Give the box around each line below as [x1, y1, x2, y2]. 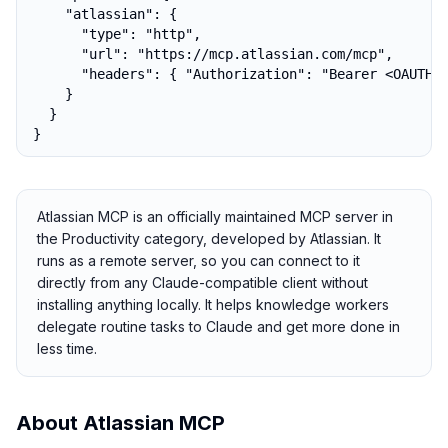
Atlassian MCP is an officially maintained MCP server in [37, 208, 393, 225]
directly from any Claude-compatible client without [37, 274, 368, 291]
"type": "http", [33, 26, 201, 42]
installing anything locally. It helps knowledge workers [37, 296, 389, 313]
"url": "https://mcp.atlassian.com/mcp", [33, 46, 393, 62]
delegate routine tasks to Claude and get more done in [37, 318, 400, 335]
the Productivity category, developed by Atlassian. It [37, 230, 381, 247]
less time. [37, 340, 97, 357]
